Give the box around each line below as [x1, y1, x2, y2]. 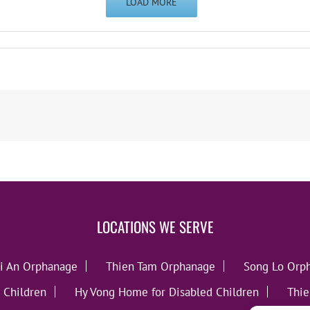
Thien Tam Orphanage [106, 259, 215, 275]
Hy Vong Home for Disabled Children [75, 284, 259, 300]
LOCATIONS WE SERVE [96, 216, 214, 238]
